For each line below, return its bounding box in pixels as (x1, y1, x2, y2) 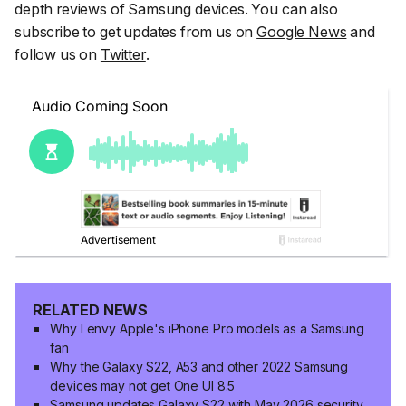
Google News (256, 23, 347, 42)
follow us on (14, 45, 101, 64)
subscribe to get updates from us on (14, 23, 257, 42)
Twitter (100, 45, 146, 64)
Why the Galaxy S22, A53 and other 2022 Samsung (50, 359, 348, 375)
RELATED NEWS (33, 301, 149, 320)
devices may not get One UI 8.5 (50, 378, 236, 394)
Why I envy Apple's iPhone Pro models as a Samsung (50, 321, 364, 337)
